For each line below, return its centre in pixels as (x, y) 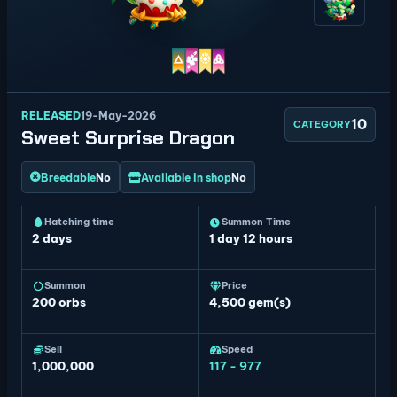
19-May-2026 (118, 116)
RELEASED (51, 116)
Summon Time (256, 222)
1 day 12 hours (250, 238)
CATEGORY (322, 124)
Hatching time (79, 222)
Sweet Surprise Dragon (128, 138)
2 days (52, 238)
